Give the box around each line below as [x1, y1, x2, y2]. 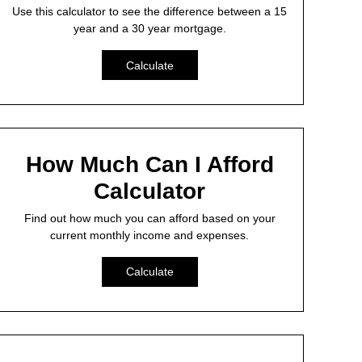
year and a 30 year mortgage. [73, 22, 226, 36]
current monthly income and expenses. [50, 228, 250, 242]
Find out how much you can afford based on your [23, 211, 276, 225]
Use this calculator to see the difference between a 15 [12, 5, 288, 19]
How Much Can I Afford [25, 151, 274, 177]
